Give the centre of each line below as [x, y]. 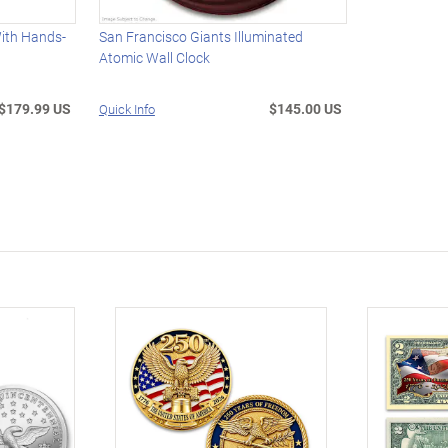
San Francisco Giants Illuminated [200, 37]
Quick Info [126, 109]
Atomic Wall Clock [154, 58]
